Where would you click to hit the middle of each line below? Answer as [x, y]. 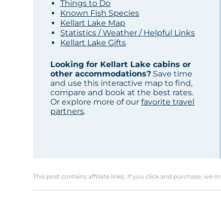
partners [67, 111]
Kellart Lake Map [93, 23]
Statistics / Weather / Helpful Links [128, 33]
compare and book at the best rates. [122, 93]
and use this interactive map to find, [122, 83]
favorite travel [168, 102]
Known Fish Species [100, 13]
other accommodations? [101, 74]
